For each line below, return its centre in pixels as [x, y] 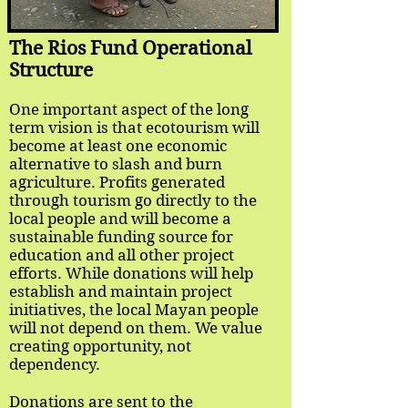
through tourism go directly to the [133, 200]
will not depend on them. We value [136, 328]
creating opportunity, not [100, 346]
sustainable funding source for [121, 237]
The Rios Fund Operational [131, 48]
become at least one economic [118, 146]
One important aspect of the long [129, 109]
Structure [51, 70]
